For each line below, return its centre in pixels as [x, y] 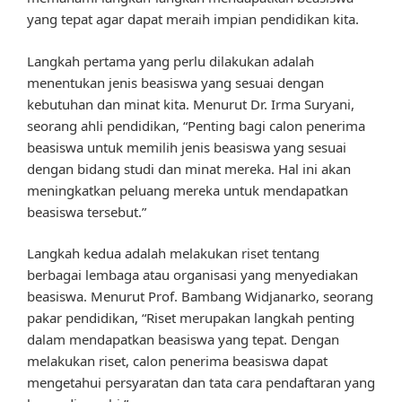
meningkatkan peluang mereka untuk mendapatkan [188, 190]
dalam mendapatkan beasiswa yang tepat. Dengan [183, 340]
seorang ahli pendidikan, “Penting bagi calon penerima [196, 125]
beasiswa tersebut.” [87, 211]
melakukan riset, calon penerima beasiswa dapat [177, 361]
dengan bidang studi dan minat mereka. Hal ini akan [189, 168]
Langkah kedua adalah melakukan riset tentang [173, 253]
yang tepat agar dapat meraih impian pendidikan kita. [193, 19]
